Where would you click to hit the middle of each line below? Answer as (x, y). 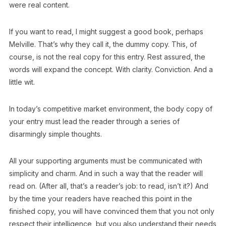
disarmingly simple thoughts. (55, 134)
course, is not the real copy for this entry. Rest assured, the (107, 57)
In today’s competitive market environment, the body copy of (110, 109)
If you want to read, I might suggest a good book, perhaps (106, 32)
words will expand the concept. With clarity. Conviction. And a (111, 69)
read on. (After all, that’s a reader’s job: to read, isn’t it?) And (108, 186)
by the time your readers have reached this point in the (100, 199)
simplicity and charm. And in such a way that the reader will (106, 173)
